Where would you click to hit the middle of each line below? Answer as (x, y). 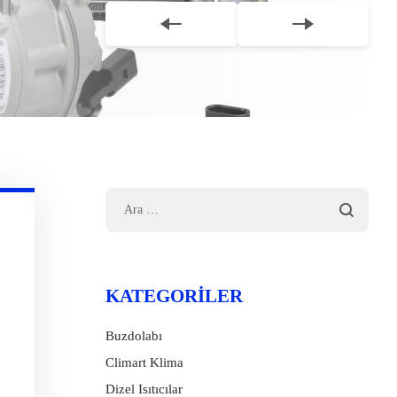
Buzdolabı (134, 336)
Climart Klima (144, 362)
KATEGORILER (174, 296)
